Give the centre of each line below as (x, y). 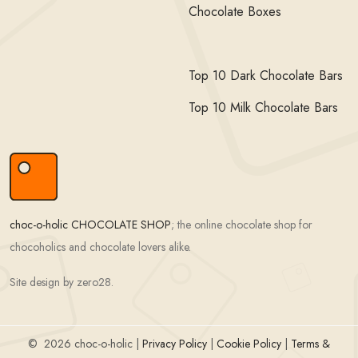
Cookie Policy (249, 344)
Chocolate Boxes (235, 12)
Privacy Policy (175, 344)
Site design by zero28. (62, 282)
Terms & (310, 344)
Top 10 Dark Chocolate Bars (266, 76)
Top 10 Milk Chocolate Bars (263, 108)
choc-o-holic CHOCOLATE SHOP (90, 225)
